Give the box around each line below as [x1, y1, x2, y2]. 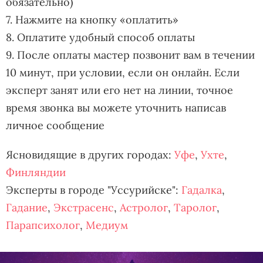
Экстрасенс [53, 201, 114, 214]
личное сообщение [6, 119, 104, 132]
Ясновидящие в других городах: [6, 148, 174, 161]
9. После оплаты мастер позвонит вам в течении [6, 48, 255, 62]
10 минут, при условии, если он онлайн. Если [6, 66, 240, 79]
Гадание [6, 201, 48, 214]
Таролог [174, 201, 217, 214]
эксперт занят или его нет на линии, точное [6, 83, 233, 97]
